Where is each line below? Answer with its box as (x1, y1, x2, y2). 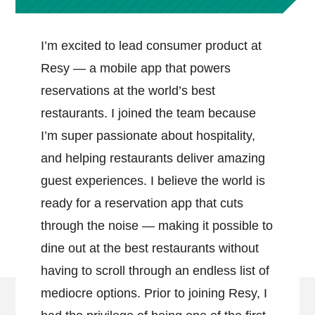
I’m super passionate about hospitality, (41, 129, 256, 143)
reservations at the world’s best (41, 84, 216, 98)
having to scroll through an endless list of (41, 264, 270, 278)
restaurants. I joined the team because (41, 106, 257, 120)
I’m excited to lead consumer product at (41, 39, 262, 53)
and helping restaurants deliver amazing (41, 151, 266, 165)
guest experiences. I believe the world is (41, 174, 266, 188)
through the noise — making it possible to (41, 219, 274, 233)
